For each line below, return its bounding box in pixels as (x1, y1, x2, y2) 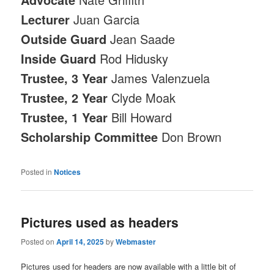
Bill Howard (108, 108, 172, 126)
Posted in (21, 166, 53, 177)
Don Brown (158, 127, 222, 146)
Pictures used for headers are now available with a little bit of (21, 260, 237, 272)
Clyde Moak (111, 88, 176, 106)
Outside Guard (21, 29, 111, 48)
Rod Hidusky (96, 49, 169, 67)
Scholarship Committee (21, 127, 158, 146)
